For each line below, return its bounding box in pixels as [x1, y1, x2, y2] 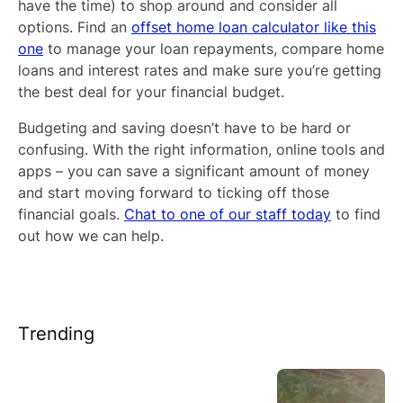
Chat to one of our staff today [124, 205, 331, 224]
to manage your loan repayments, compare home [43, 40, 384, 58]
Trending [18, 322, 94, 345]
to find [331, 205, 381, 224]
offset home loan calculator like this [131, 18, 376, 37]
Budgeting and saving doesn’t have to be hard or [18, 119, 351, 138]
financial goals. [18, 205, 124, 224]
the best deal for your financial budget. [18, 83, 284, 102]
